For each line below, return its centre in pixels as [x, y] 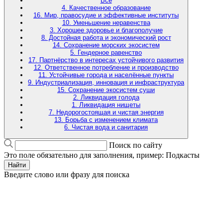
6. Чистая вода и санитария [106, 127]
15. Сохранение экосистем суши [106, 90]
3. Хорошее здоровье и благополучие [106, 30]
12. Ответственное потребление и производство [106, 67]
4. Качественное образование [106, 7]
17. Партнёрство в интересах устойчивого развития [106, 60]
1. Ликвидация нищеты [106, 105]
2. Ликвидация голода [106, 97]
